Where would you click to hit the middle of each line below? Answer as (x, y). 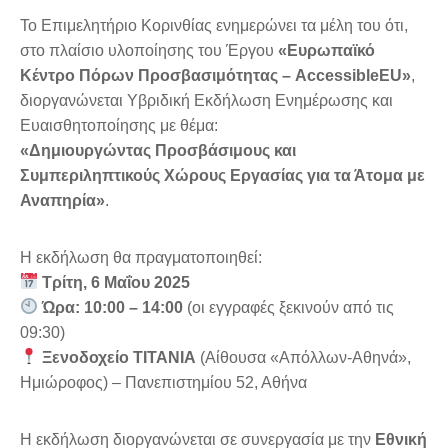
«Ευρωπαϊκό (326, 50)
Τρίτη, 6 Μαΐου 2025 (116, 282)
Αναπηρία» (62, 200)
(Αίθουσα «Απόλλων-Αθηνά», (304, 357)
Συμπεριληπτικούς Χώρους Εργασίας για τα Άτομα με (222, 175)
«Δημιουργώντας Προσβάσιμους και (158, 150)
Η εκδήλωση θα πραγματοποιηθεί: (141, 257)
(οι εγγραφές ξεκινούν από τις (289, 307)
